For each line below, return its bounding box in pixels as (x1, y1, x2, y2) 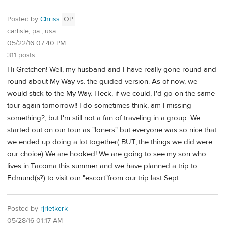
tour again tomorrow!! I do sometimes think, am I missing (7, 100, 191, 110)
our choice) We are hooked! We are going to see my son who (7, 149, 206, 159)
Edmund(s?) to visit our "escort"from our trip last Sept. (7, 173, 180, 183)
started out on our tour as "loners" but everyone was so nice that (7, 125, 216, 135)
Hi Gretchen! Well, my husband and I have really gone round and (7, 64, 216, 74)
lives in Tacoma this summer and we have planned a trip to (7, 161, 197, 171)
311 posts (7, 50, 35, 60)
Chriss (40, 14, 60, 24)
